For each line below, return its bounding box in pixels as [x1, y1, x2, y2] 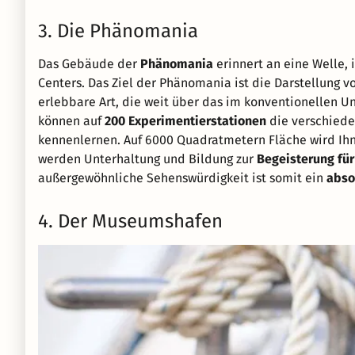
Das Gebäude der [38, 56, 140, 72]
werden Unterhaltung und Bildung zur [38, 151, 257, 167]
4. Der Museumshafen [38, 210, 223, 233]
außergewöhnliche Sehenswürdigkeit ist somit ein [38, 170, 326, 186]
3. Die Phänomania [38, 20, 198, 43]
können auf [38, 113, 105, 129]
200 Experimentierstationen [105, 113, 266, 129]
